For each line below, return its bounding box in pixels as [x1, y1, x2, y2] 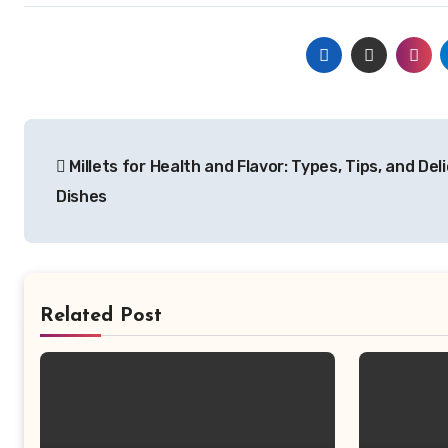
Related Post [40, 305, 162, 326]
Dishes [56, 186, 108, 206]
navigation [23, 162, 184, 195]
